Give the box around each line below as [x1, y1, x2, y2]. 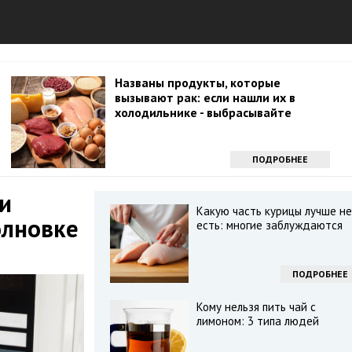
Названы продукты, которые [115, 75, 280, 90]
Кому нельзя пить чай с [196, 299, 316, 314]
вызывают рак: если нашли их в [115, 90, 295, 105]
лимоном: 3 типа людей [196, 313, 319, 328]
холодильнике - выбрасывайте [115, 104, 291, 120]
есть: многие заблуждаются [196, 218, 343, 233]
